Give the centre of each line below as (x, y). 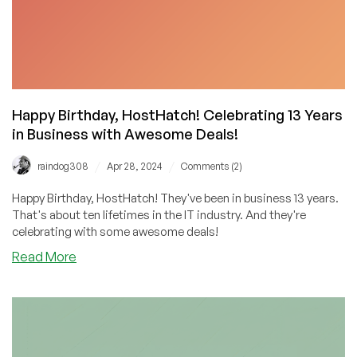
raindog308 (63, 166)
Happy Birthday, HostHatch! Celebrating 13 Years (177, 114)
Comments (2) (212, 166)
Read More (44, 256)
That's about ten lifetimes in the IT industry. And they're (159, 214)
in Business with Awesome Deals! (125, 133)
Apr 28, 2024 (135, 166)
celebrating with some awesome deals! (115, 231)
